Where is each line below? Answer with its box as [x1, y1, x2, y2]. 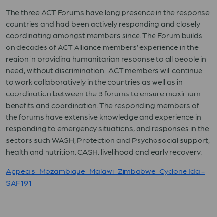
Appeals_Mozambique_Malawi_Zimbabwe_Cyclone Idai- [6, 166, 205, 175]
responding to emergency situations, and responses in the [6, 124, 209, 133]
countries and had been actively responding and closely [6, 19, 200, 28]
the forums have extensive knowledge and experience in [6, 112, 201, 121]
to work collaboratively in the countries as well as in [6, 77, 183, 86]
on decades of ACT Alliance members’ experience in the [6, 42, 199, 51]
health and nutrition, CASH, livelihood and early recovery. [6, 147, 202, 156]
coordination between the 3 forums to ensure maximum [6, 89, 201, 98]
